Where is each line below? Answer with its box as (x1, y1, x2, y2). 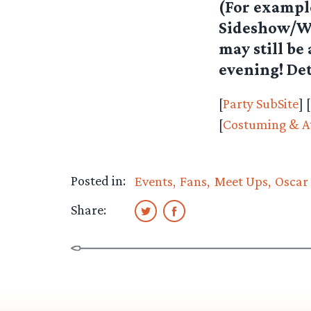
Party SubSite (222, 96, 299, 112)
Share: (71, 202, 106, 218)
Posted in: (71, 172, 126, 188)
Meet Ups (214, 173, 268, 189)
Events (134, 173, 173, 189)
